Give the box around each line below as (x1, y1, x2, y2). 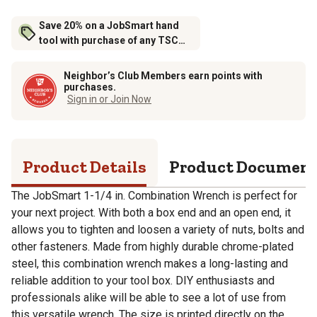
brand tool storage (39, 50, 127, 62)
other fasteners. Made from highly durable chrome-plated (11, 239, 294, 253)
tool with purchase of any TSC (39, 35, 178, 47)
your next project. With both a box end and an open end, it (11, 205, 291, 219)
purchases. (64, 81, 116, 93)
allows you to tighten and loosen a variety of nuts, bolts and (11, 222, 304, 236)
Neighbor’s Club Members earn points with (64, 69, 263, 81)
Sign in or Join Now (67, 93, 151, 105)
